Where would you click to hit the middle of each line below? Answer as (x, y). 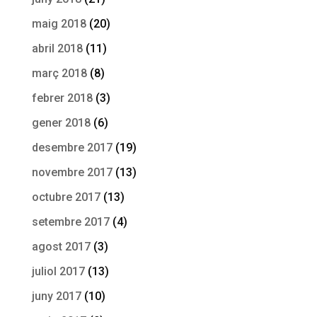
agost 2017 (61, 247)
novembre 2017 (72, 172)
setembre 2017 (70, 222)
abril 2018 (57, 48)
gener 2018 (61, 123)
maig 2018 (59, 24)
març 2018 (59, 73)
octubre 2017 (66, 197)
